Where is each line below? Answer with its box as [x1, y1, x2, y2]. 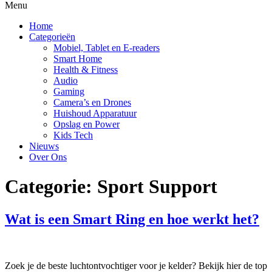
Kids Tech [53, 130, 93, 140]
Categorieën [29, 32, 75, 42]
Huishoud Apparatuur [53, 108, 137, 118]
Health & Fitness [53, 64, 118, 75]
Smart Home [53, 53, 102, 64]
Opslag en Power [53, 119, 120, 129]
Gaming [53, 86, 84, 97]
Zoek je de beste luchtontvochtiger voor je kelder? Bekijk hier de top [5, 260, 267, 271]
